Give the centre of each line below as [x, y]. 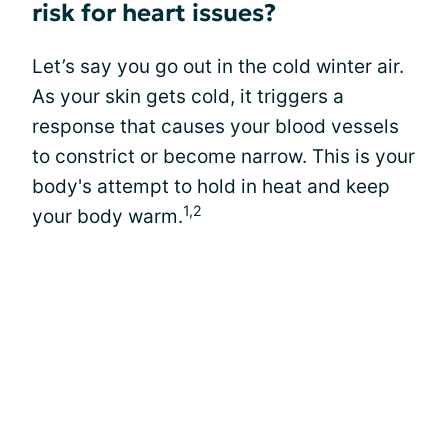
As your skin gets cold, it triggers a [188, 96]
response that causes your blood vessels [215, 126]
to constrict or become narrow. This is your [223, 156]
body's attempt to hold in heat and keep [211, 186]
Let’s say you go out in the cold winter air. [218, 66]
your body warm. [107, 216]
